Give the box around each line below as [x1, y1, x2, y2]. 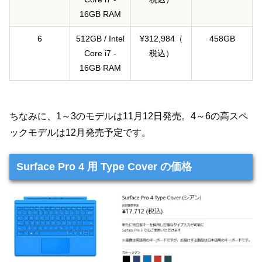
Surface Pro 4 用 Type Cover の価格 [16, 160, 192, 173]
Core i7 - [84, 49, 116, 58]
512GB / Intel [76, 34, 125, 44]
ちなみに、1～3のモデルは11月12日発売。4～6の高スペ [9, 111, 248, 121]
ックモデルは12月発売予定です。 [9, 127, 151, 137]
